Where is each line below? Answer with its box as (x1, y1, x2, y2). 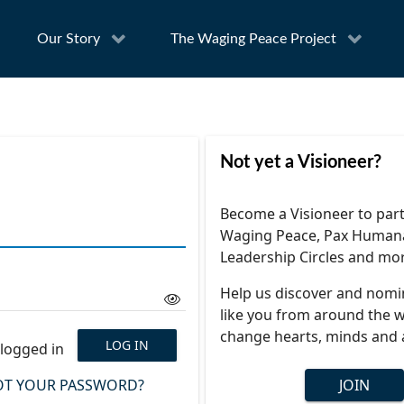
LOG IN (105, 335, 149, 353)
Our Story (37, 32, 100, 47)
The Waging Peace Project (170, 32, 336, 47)
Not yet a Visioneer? (219, 153, 381, 171)
